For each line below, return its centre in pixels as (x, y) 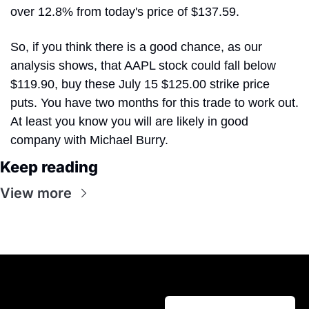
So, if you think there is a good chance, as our (136, 47)
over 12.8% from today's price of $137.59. (127, 12)
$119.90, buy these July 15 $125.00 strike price (140, 84)
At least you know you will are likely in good (129, 122)
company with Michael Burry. (89, 140)
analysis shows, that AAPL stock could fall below (143, 66)
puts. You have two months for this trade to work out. (154, 103)
